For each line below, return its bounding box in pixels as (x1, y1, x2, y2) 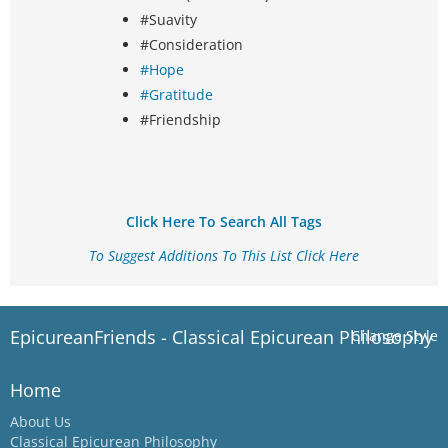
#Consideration (140, 35, 243, 55)
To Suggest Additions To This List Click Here (89, 246, 359, 266)
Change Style (351, 326, 438, 346)
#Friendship (140, 110, 221, 130)
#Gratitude (140, 85, 213, 105)
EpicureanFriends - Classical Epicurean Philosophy (10, 325, 433, 350)
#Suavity (140, 10, 197, 30)
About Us (10, 412, 71, 432)
